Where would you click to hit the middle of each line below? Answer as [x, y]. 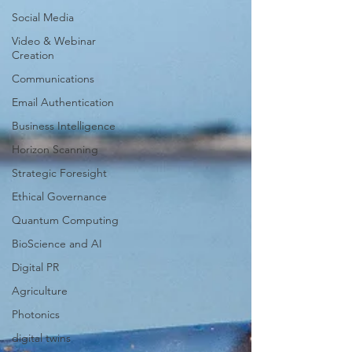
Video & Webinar [54, 41]
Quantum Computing [65, 220]
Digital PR [35, 267]
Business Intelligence [64, 126]
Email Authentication [63, 102]
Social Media [43, 17]
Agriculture [40, 291]
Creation [33, 55]
